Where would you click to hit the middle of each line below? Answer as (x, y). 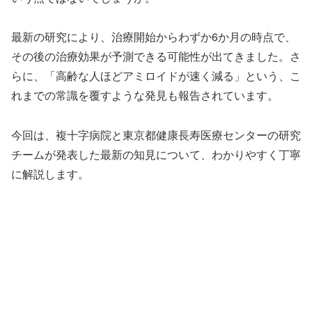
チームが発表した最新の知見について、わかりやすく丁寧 (156, 155)
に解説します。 (50, 174)
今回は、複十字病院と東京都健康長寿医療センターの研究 (156, 135)
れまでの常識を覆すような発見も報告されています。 (145, 95)
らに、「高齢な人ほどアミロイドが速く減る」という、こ (156, 76)
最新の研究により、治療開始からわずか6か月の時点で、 (154, 37)
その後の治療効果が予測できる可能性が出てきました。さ (156, 56)
